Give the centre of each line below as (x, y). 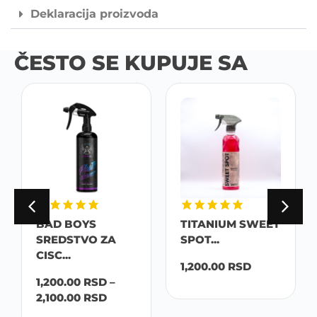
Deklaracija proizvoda (94, 13)
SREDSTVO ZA (76, 239)
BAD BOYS (66, 224)
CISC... (53, 255)
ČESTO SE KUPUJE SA (131, 62)
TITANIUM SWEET (230, 224)
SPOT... (200, 239)
